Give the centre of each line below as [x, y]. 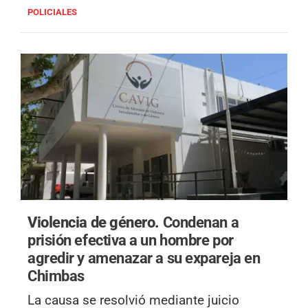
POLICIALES [52, 12]
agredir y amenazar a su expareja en [144, 258]
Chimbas [56, 276]
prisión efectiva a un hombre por [131, 240]
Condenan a [201, 222]
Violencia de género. [95, 222]
